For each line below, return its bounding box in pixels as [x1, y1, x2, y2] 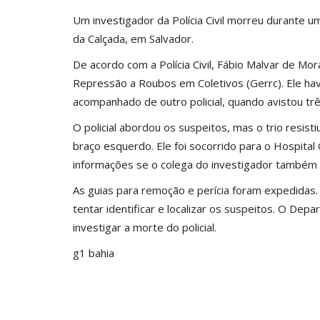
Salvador [149, 31, 191, 46]
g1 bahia [73, 245, 114, 260]
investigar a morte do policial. [73, 219, 216, 234]
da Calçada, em [73, 31, 149, 46]
